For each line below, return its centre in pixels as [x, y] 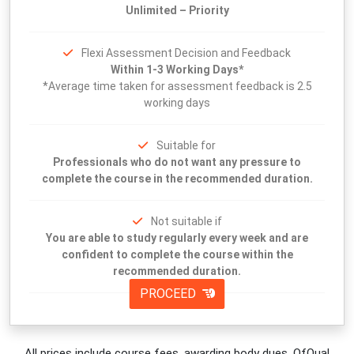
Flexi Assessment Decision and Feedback [186, 53]
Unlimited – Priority [177, 11]
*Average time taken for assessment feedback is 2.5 [177, 87]
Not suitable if [186, 222]
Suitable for [186, 146]
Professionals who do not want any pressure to [177, 162]
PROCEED [169, 294]
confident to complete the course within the [177, 255]
